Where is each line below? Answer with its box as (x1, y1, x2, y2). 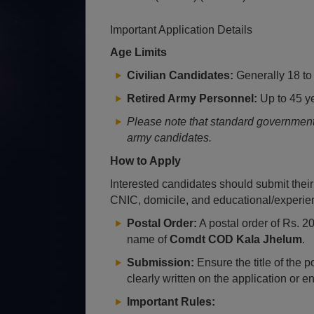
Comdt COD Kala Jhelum (170, 233, 302, 245)
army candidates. (127, 132, 212, 144)
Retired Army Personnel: (127, 93, 257, 104)
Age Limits (110, 46, 167, 58)
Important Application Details (110, 24, 252, 36)
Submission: (127, 257, 194, 268)
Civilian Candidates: (127, 69, 233, 81)
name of (127, 233, 170, 245)
